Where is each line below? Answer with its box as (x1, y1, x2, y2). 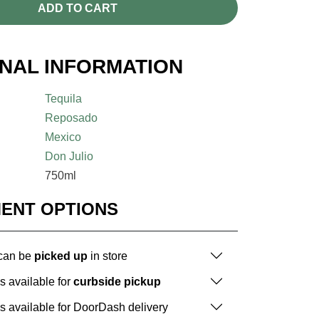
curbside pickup (73, 275, 161, 288)
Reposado (45, 112, 98, 125)
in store (88, 249, 127, 262)
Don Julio (45, 150, 94, 163)
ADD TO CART (37, 1, 117, 14)
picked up (34, 249, 88, 262)
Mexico (45, 131, 82, 144)
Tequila (45, 93, 83, 105)
